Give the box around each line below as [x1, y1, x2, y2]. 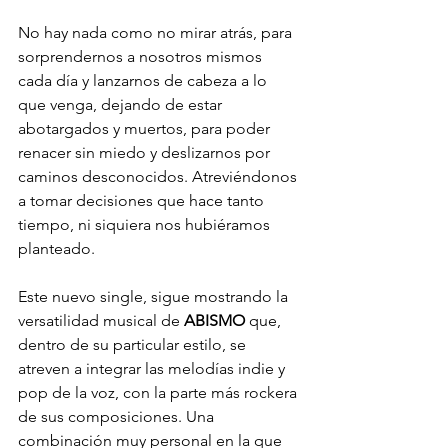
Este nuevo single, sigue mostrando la [18, 286, 292, 306]
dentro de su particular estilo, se [18, 334, 250, 354]
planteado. [18, 238, 95, 258]
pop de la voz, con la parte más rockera [18, 382, 301, 402]
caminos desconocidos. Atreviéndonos [18, 166, 301, 186]
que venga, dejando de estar [18, 94, 226, 114]
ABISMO [184, 310, 245, 330]
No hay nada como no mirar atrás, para [18, 22, 296, 42]
